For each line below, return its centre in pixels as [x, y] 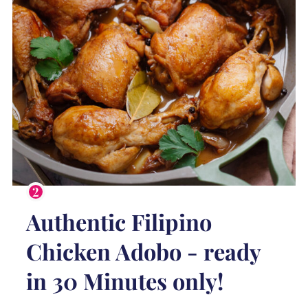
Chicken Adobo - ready [143, 251]
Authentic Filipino [119, 221]
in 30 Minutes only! [124, 280]
